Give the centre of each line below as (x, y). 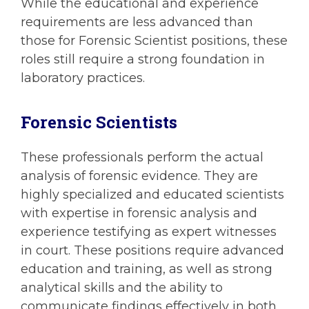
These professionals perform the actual (142, 158)
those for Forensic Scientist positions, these (154, 41)
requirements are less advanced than (137, 22)
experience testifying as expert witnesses (149, 232)
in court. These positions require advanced (152, 251)
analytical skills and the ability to (122, 288)
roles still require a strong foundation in (143, 60)
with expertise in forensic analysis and (139, 213)
